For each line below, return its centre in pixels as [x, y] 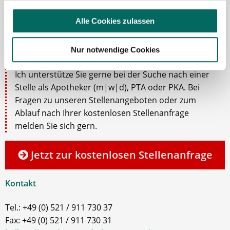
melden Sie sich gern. [56, 126]
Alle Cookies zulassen [115, 21]
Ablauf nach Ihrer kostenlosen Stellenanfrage [102, 113]
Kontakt [21, 183]
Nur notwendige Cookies [115, 50]
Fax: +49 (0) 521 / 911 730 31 [59, 220]
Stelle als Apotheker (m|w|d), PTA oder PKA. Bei [107, 87]
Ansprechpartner [39, 53]
